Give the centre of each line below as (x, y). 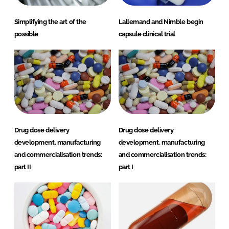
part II (22, 167)
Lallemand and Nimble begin (161, 21)
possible (26, 34)
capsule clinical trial (147, 34)
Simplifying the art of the (50, 21)
